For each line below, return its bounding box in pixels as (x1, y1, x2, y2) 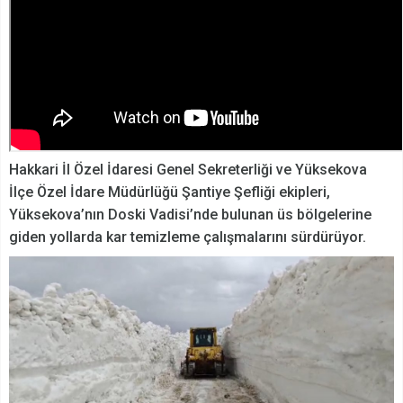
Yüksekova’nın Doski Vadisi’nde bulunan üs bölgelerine (9, 206, 372, 224)
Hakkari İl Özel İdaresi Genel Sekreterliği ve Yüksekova (9, 161, 367, 179)
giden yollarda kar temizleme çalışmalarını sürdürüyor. (9, 228, 366, 246)
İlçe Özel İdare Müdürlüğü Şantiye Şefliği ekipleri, (9, 184, 330, 201)
